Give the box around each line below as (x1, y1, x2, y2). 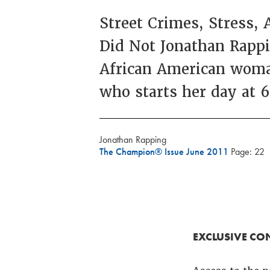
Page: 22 (231, 145, 265, 158)
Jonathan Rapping (99, 133, 167, 146)
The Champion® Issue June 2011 (99, 145, 231, 158)
